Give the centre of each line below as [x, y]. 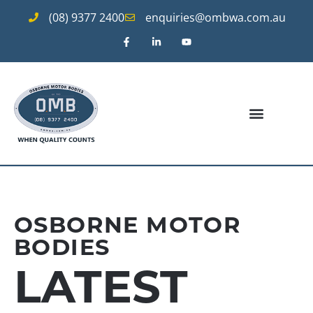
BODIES [62, 247]
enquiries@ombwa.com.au [216, 17]
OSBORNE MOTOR [128, 225]
